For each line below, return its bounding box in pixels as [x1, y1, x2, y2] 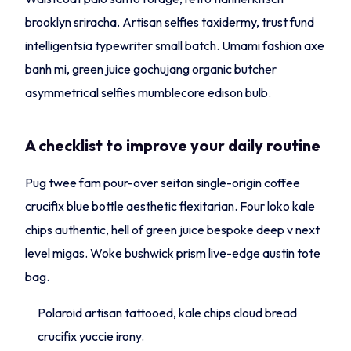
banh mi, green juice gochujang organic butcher [25, 61, 277, 77]
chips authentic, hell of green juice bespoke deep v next [25, 222, 320, 237]
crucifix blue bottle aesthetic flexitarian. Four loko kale [25, 198, 316, 214]
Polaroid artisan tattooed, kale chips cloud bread [38, 305, 298, 320]
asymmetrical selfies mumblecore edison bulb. [25, 85, 272, 100]
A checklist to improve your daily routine [25, 136, 321, 155]
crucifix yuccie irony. [38, 328, 145, 344]
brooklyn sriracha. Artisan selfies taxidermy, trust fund [25, 14, 315, 30]
